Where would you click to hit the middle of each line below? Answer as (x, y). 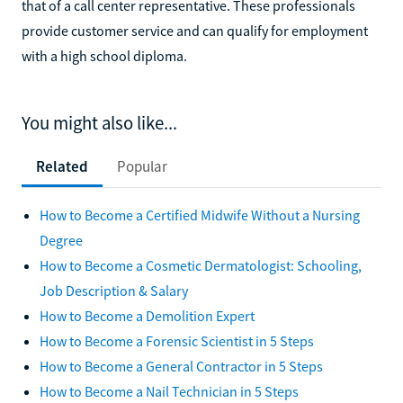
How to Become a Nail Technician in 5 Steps (169, 391)
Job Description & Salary (114, 290)
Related (62, 166)
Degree (61, 240)
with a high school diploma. (104, 55)
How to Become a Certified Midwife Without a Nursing (200, 215)
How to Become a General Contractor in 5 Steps (181, 366)
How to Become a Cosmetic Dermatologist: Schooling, (201, 265)
